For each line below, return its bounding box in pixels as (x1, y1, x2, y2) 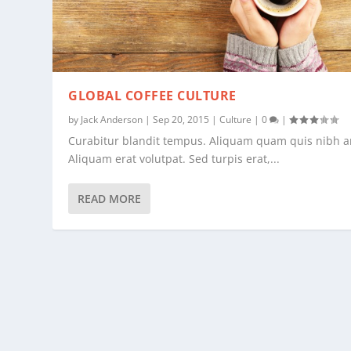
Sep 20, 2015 (153, 113, 210, 127)
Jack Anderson (81, 113, 143, 127)
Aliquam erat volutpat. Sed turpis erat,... (68, 151, 280, 167)
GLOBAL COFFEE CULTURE (68, 87, 237, 105)
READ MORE (78, 191, 142, 207)
